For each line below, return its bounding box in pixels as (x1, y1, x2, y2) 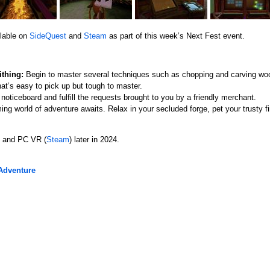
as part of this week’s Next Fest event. (106, 31, 245, 40)
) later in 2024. (69, 135, 119, 145)
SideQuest (29, 31, 66, 40)
